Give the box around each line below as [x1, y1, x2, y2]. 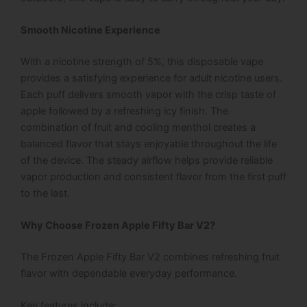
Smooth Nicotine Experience [21, 23, 160, 36]
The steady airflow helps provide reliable [86, 153, 273, 167]
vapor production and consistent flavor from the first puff [21, 170, 286, 183]
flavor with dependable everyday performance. [21, 267, 237, 280]
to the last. [21, 186, 70, 199]
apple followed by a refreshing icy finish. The [21, 104, 228, 117]
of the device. [21, 153, 86, 167]
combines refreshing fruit [160, 250, 280, 263]
